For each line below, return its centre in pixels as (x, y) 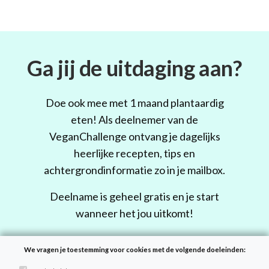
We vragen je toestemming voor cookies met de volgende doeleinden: (134, 250)
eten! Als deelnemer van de (134, 120)
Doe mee (135, 259)
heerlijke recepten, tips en (134, 153)
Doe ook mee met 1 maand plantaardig (134, 103)
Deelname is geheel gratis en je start (134, 197)
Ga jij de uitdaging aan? (134, 68)
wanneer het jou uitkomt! (134, 213)
